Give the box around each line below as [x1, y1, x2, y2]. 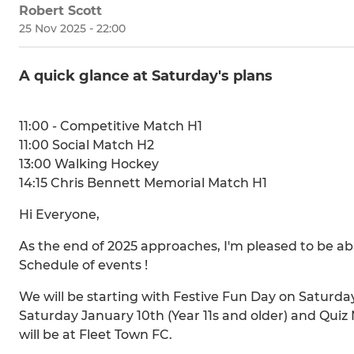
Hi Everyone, [19, 207, 100, 223]
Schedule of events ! [19, 258, 148, 273]
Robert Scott [19, 3, 102, 19]
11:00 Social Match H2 [19, 137, 154, 153]
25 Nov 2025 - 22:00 [19, 21, 126, 36]
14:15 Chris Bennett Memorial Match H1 [19, 175, 267, 191]
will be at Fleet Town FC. [19, 327, 172, 343]
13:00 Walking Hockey [19, 156, 159, 172]
